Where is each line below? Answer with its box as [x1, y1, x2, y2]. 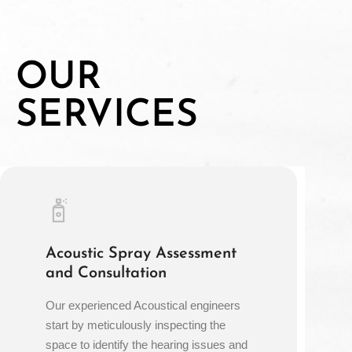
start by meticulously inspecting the [46, 318, 226, 332]
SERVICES [16, 97, 198, 136]
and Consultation [46, 266, 167, 282]
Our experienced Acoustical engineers [46, 299, 241, 313]
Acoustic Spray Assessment [46, 246, 237, 262]
